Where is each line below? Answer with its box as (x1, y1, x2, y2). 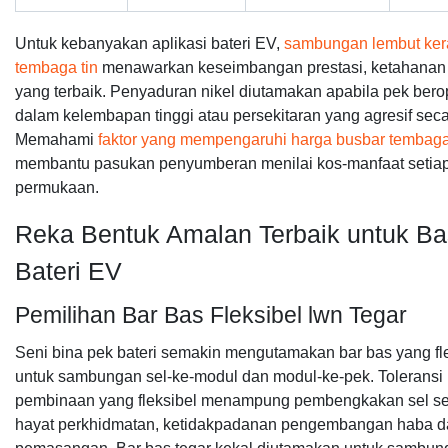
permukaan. (15, 179, 99, 196)
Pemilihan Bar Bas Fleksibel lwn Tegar (15, 302, 407, 328)
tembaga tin (15, 59, 98, 76)
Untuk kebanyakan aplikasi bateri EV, (15, 35, 284, 52)
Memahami (15, 131, 98, 148)
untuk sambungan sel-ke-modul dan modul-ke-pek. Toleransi (15, 368, 443, 385)
